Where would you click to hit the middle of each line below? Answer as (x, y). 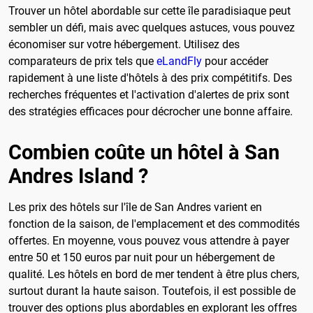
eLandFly (179, 61)
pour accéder (235, 61)
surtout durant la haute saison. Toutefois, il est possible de (152, 291)
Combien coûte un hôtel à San (144, 152)
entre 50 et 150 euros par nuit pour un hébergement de (141, 257)
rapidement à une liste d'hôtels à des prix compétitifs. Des (150, 78)
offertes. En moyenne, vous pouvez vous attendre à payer (149, 240)
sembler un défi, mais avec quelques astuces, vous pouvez (152, 28)
